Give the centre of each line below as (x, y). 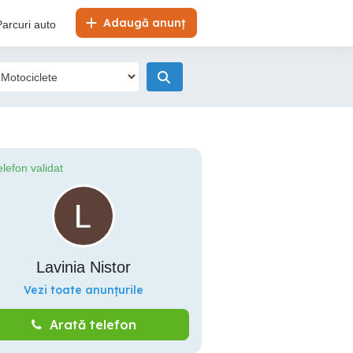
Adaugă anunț (143, 23)
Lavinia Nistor (84, 267)
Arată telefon (93, 325)
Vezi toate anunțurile (84, 290)
